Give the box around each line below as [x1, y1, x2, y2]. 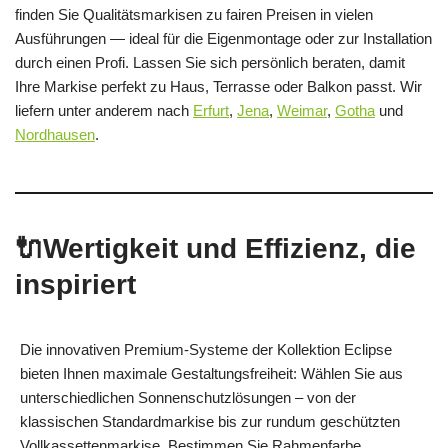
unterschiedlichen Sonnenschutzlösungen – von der [20, 388, 356, 406]
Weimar [277, 101, 327, 119]
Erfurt [193, 101, 229, 119]
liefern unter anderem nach [15, 101, 193, 119]
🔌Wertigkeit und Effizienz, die [15, 232, 416, 264]
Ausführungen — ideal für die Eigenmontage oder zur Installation [15, 29, 432, 47]
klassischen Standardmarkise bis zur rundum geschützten [20, 412, 400, 430]
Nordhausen [15, 125, 95, 143]
